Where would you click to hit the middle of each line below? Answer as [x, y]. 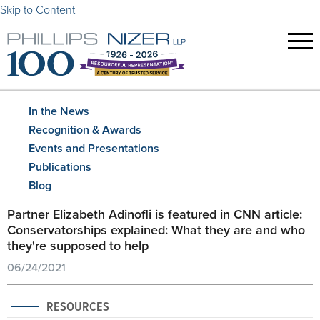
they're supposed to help [78, 245]
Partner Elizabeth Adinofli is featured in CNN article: [155, 214]
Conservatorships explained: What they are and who [156, 230]
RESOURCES [78, 306]
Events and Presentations [94, 148]
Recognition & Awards [85, 130]
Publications [60, 167]
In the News [59, 111]
